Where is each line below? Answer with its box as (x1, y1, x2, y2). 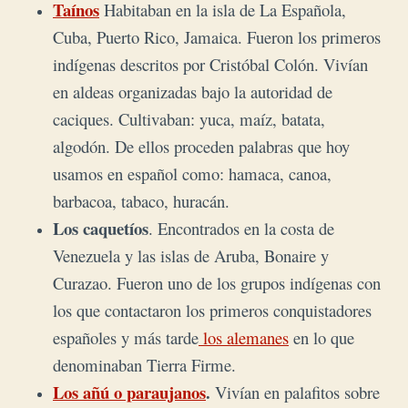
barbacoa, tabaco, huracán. (53, 189, 229, 213)
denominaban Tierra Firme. (53, 353, 236, 377)
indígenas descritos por (53, 53, 209, 76)
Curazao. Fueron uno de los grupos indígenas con (53, 271, 381, 295)
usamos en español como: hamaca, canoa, (53, 162, 331, 186)
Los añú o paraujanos (53, 380, 206, 405)
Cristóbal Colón (209, 53, 314, 76)
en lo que (289, 326, 354, 350)
